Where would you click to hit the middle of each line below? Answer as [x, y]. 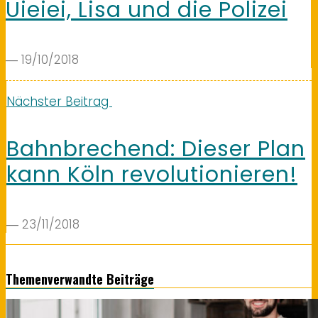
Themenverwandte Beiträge [80, 279]
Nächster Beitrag [59, 102]
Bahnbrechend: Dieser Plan [156, 149]
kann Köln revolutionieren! [152, 175]
